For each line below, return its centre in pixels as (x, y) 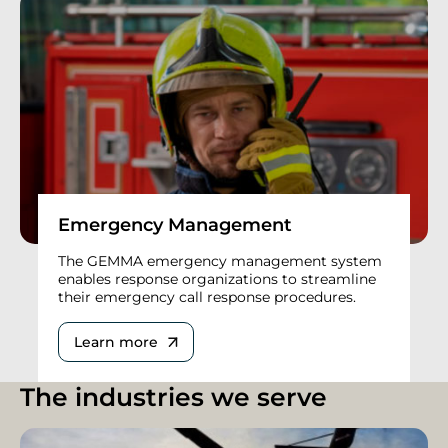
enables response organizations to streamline (217, 279)
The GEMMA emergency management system (220, 261)
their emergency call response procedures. (207, 297)
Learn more (116, 342)
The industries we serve (173, 397)
